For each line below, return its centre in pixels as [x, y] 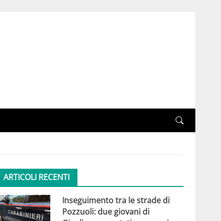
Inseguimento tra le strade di [116, 201]
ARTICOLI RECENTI [36, 177]
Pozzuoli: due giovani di [106, 212]
